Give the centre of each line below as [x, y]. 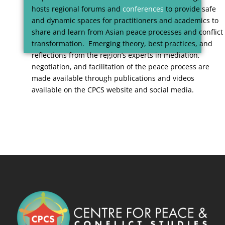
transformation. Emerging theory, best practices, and [122, 44]
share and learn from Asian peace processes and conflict [127, 32]
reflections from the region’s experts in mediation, [116, 55]
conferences [143, 9]
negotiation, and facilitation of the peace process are [121, 67]
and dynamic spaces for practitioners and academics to [125, 21]
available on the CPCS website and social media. [114, 90]
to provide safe [191, 9]
